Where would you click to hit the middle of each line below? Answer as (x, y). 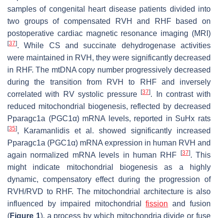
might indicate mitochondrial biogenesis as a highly (109, 167)
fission (157, 203)
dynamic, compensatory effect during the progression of (109, 179)
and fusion (190, 203)
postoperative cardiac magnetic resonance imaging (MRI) (109, 33)
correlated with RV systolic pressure (74, 94)
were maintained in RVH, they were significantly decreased (109, 57)
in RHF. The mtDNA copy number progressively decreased (109, 70)
